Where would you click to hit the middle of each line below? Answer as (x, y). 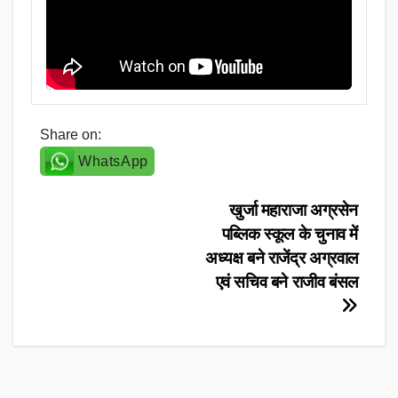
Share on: (71, 134)
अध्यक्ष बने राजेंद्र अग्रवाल (281, 258)
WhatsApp (113, 161)
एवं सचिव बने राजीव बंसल (287, 282)
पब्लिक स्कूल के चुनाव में (290, 234)
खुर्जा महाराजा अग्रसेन (293, 210)
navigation (112, 252)
